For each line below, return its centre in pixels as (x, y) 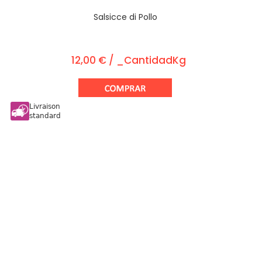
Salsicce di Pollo (125, 17)
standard (45, 116)
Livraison (44, 106)
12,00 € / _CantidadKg (129, 60)
